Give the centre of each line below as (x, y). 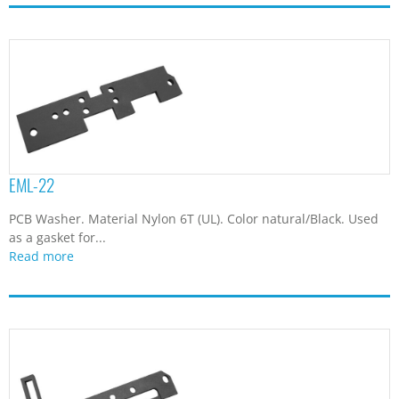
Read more (41, 256)
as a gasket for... (57, 237)
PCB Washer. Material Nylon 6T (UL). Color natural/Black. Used (194, 218)
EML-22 (32, 185)
